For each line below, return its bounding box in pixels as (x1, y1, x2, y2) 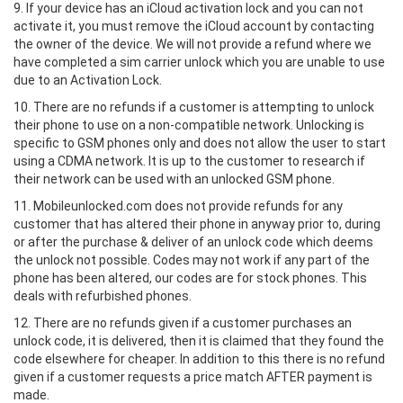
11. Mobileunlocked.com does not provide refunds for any (13, 199, 343, 213)
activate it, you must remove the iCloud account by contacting (13, 19, 374, 33)
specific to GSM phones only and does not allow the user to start (13, 136, 386, 150)
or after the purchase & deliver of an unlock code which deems (13, 235, 373, 249)
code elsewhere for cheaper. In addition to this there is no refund (13, 352, 385, 366)
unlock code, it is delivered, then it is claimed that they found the (13, 334, 384, 348)
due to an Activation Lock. (13, 73, 162, 87)
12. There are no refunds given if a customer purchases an (13, 316, 352, 330)
